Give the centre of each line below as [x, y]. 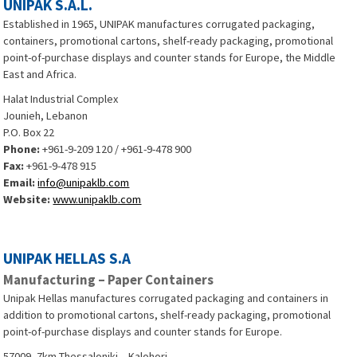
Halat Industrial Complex [61, 99]
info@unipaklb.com [84, 182]
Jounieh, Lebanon [46, 116]
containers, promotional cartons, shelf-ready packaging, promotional [169, 41]
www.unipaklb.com [97, 199]
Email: [21, 182]
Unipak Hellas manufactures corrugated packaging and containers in [166, 298]
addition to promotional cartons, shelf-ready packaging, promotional [167, 315]
